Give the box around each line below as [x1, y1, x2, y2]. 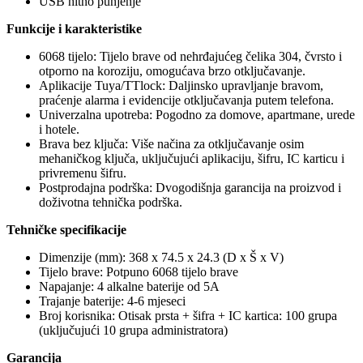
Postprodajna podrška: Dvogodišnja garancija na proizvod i [39, 181, 341, 195]
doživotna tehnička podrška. [39, 195, 182, 210]
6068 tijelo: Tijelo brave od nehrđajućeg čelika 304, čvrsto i [39, 49, 342, 64]
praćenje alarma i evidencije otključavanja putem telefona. [39, 93, 334, 108]
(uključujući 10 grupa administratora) [39, 323, 228, 338]
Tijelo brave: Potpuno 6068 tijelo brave [39, 265, 238, 280]
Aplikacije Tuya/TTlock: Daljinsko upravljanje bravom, [39, 79, 323, 93]
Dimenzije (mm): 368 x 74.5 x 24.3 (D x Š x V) [39, 250, 284, 265]
